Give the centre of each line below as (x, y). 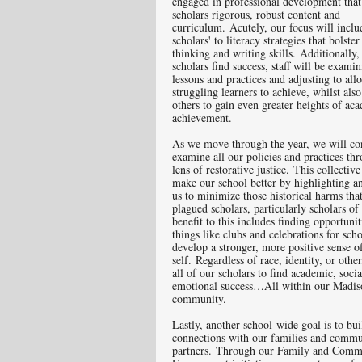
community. (203, 299)
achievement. (204, 118)
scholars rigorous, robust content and (256, 14)
